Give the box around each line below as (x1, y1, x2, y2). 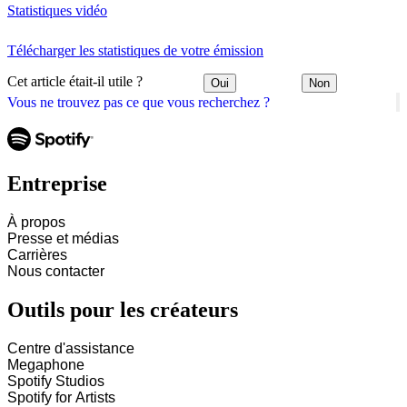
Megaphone (7, 357, 84, 373)
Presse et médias (7, 231, 119, 247)
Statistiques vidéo (7, 2, 107, 18)
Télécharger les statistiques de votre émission (7, 42, 263, 58)
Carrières (7, 247, 67, 263)
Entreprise (7, 172, 107, 196)
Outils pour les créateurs (7, 298, 238, 323)
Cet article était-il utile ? (7, 74, 143, 89)
